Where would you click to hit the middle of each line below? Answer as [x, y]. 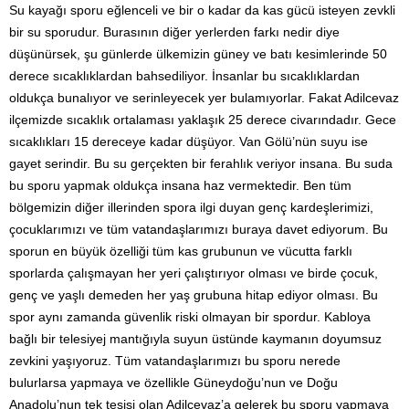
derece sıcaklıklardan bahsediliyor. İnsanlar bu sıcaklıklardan [184, 75]
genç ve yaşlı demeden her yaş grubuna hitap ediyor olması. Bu [194, 294]
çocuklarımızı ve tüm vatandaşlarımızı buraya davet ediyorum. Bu [199, 229]
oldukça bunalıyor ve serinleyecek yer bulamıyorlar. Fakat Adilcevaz [204, 97]
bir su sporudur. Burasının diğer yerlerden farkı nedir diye [174, 31]
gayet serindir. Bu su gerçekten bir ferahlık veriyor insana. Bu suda [201, 163]
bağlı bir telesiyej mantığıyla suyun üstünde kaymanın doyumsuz [195, 338]
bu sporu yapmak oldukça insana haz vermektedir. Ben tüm [180, 185]
